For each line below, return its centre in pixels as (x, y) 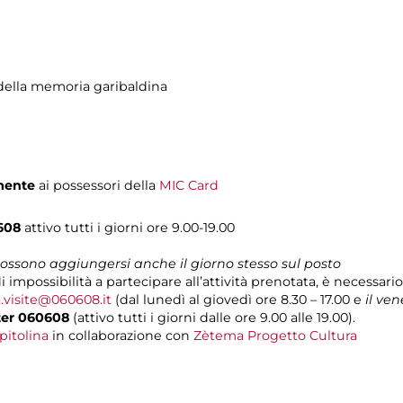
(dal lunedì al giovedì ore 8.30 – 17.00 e (238, 299)
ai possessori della (99, 185)
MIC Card (189, 185)
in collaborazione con (121, 335)
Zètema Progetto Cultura (275, 335)
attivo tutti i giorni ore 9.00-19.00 (128, 227)
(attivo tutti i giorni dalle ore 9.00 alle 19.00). (212, 317)
